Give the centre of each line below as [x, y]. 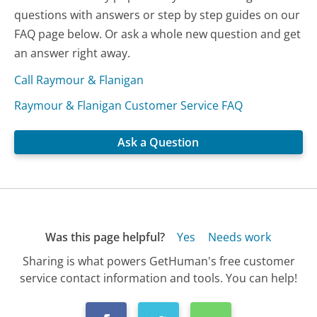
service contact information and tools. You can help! [158, 278]
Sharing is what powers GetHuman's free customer [158, 261]
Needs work [239, 237]
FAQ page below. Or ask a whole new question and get [158, 34]
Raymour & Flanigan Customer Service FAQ [129, 105]
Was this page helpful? [105, 237]
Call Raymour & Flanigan [79, 80]
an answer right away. [73, 53]
